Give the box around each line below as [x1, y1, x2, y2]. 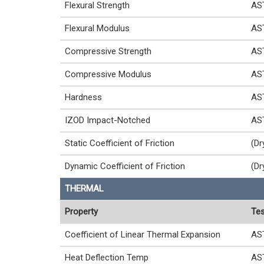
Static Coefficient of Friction [65, 138, 174, 148]
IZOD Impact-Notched [65, 115, 150, 126]
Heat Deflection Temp [65, 252, 148, 263]
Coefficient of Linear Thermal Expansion [65, 229, 220, 240]
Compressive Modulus [65, 69, 151, 80]
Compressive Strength [65, 46, 151, 57]
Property [65, 206, 98, 217]
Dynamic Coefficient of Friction [65, 161, 185, 171]
